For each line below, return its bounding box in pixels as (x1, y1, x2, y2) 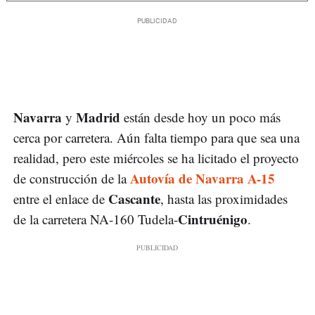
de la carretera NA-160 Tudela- (13, 210, 178, 229)
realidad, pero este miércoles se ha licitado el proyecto (13, 149, 299, 167)
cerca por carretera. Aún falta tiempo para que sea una (13, 129, 300, 147)
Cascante (108, 189, 160, 209)
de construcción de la (13, 169, 130, 188)
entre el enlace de (13, 190, 108, 208)
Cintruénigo (178, 210, 247, 229)
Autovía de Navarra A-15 (130, 169, 275, 188)
